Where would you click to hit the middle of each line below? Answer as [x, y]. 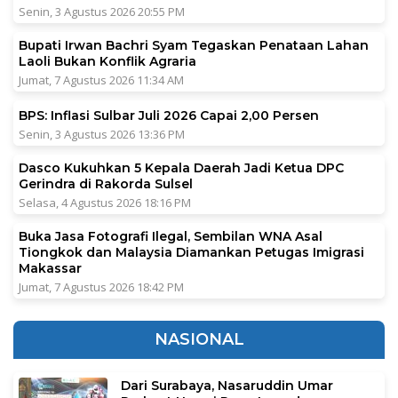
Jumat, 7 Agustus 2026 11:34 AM [101, 80]
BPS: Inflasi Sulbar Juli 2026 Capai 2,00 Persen [169, 116]
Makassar [52, 269]
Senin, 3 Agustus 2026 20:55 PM [102, 12]
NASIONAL [199, 340]
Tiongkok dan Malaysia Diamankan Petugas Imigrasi [191, 253]
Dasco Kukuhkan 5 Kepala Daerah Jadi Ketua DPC [181, 168]
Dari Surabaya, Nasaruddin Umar [227, 386]
